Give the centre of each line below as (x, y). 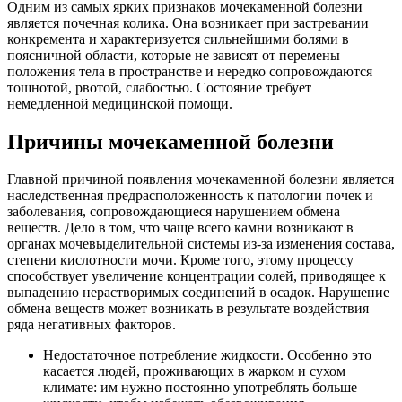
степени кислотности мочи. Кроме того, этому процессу (180, 260)
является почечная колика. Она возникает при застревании (188, 22)
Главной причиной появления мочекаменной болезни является (201, 179)
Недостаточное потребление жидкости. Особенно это (207, 355)
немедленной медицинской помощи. (120, 103)
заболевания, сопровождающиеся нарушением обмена (174, 212)
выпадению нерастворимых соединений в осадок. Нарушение (198, 293)
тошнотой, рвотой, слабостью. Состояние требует (159, 87)
